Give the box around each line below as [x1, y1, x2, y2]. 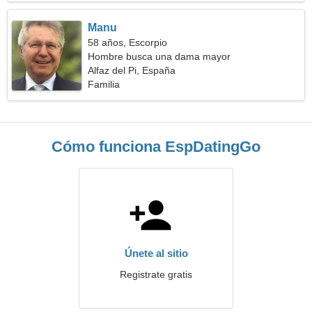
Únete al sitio [124, 247, 188, 259]
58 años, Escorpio [88, 37, 168, 48]
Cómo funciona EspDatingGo [52, 138, 260, 155]
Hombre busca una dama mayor [88, 51, 231, 62]
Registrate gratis [120, 269, 192, 280]
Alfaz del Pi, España [88, 65, 176, 76]
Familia [88, 79, 120, 90]
